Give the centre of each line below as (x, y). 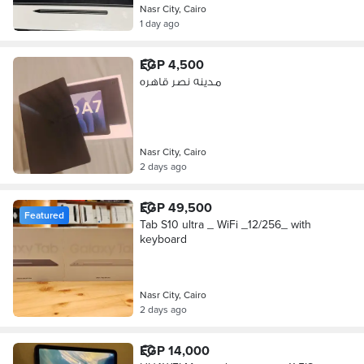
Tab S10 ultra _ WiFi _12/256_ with (225, 224)
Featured (44, 215)
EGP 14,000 (174, 351)
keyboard (163, 239)
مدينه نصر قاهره (180, 81)
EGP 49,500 (175, 208)
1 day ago (159, 23)
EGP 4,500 (171, 65)
